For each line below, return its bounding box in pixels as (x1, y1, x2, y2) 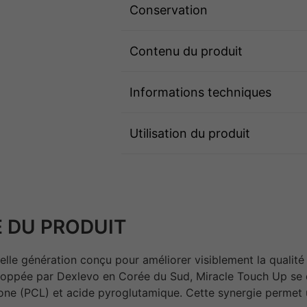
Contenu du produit (130, 43, 243, 58)
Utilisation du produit (130, 125, 250, 140)
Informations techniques (130, 84, 271, 99)
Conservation (130, 2, 208, 17)
